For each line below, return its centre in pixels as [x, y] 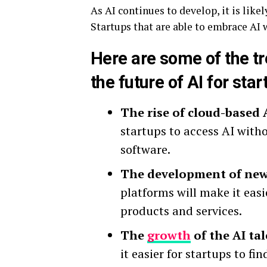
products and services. [181, 211]
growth [169, 235]
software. [145, 150]
